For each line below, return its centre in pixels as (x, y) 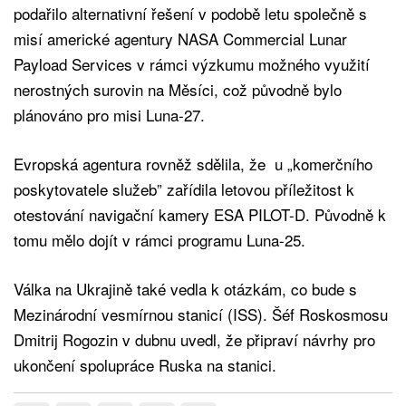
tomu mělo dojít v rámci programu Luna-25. (162, 239)
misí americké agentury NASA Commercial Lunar (180, 38)
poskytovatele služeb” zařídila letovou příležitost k (184, 188)
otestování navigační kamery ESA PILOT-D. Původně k (200, 214)
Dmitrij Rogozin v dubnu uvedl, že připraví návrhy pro (194, 339)
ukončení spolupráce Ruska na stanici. (145, 364)
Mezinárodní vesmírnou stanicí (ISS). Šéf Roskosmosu (201, 314)
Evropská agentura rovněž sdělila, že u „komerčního (193, 163)
